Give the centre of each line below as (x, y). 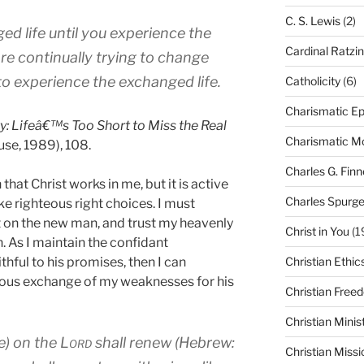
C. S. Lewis (312, 21)
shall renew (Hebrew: (163, 343)
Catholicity (312, 81)
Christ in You (317, 232)
